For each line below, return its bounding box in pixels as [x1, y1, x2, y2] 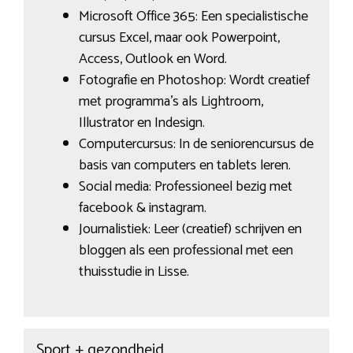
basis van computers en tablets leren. [78, 154, 291, 178]
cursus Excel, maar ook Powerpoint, [78, 26, 280, 50]
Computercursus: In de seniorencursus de [78, 132, 314, 157]
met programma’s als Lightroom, [78, 90, 263, 114]
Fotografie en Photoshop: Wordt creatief [78, 69, 310, 93]
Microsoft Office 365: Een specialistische [78, 5, 308, 29]
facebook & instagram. [78, 196, 206, 221]
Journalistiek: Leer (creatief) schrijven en [78, 217, 302, 242]
